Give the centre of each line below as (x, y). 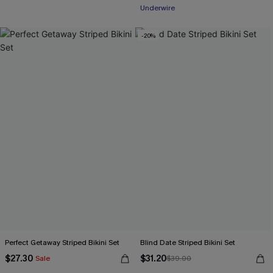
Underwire (158, 8)
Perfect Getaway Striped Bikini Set (62, 243)
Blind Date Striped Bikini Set (188, 243)
